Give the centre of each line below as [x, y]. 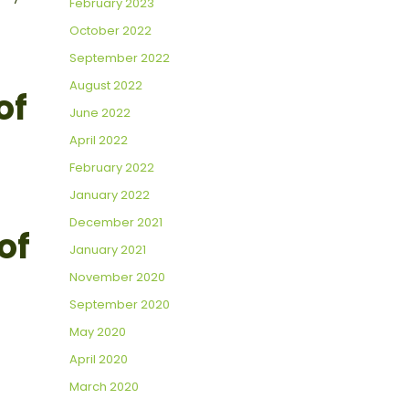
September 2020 [120, 305]
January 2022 [110, 195]
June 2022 [100, 113]
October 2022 [110, 31]
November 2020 [117, 278]
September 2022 [120, 58]
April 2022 [99, 141]
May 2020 [98, 332]
